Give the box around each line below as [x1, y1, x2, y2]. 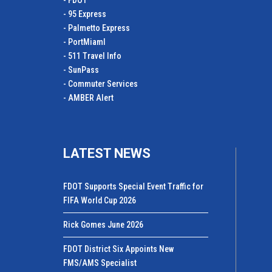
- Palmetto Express [63, 23, 130, 33]
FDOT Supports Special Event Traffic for [63, 182, 203, 191]
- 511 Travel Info [63, 51, 121, 61]
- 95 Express [63, 9, 106, 19]
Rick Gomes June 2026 [63, 220, 143, 229]
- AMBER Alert [63, 93, 114, 103]
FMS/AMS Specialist [63, 258, 137, 268]
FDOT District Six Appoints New [63, 244, 174, 254]
